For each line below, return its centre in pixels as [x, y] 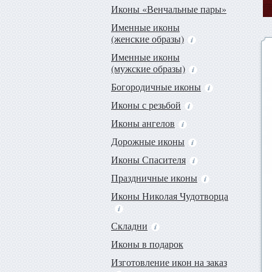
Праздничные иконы [154, 178]
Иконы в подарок [147, 244]
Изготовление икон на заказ [169, 262]
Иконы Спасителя [148, 160]
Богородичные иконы [156, 87]
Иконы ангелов [143, 123]
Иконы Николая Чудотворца [170, 196]
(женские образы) [148, 39]
